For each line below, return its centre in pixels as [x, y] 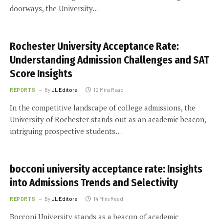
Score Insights [41, 74]
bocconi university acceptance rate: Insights [106, 169]
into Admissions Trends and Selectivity [94, 183]
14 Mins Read [108, 199]
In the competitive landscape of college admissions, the [103, 108]
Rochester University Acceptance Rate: [94, 46]
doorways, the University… [54, 8]
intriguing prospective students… [66, 131]
